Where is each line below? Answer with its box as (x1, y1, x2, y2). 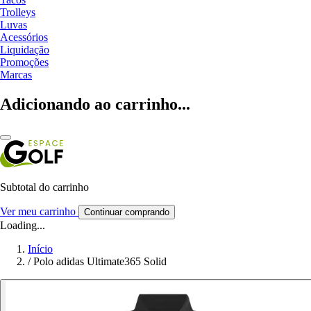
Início (28, 242, 53, 255)
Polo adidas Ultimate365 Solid (33, 255, 167, 267)
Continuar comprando (84, 206, 169, 217)
